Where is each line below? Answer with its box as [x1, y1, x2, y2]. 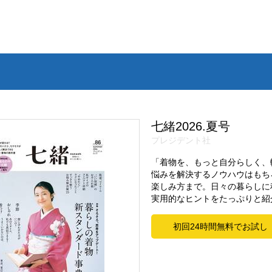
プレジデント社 [151, 135, 211, 145]
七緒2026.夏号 [151, 120, 230, 133]
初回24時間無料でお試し [173, 222, 268, 231]
